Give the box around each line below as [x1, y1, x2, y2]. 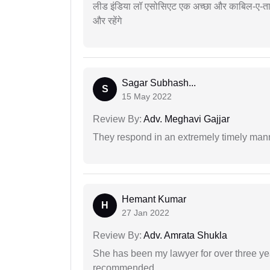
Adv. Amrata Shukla [142, 230, 227, 241]
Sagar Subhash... [122, 78, 196, 89]
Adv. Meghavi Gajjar [142, 114, 230, 125]
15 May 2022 [122, 92, 172, 102]
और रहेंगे [93, 16, 122, 27]
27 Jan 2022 [122, 208, 169, 218]
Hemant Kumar [122, 194, 186, 205]
